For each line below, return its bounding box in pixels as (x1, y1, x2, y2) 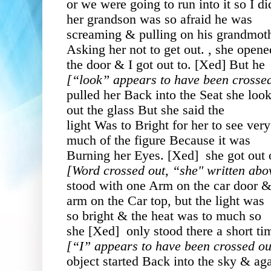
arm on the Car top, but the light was (67, 193, 264, 208)
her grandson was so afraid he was (67, 11, 252, 27)
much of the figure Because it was (67, 132, 250, 148)
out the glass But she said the (67, 102, 224, 117)
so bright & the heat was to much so (67, 208, 261, 223)
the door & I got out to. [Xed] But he (67, 57, 265, 72)
